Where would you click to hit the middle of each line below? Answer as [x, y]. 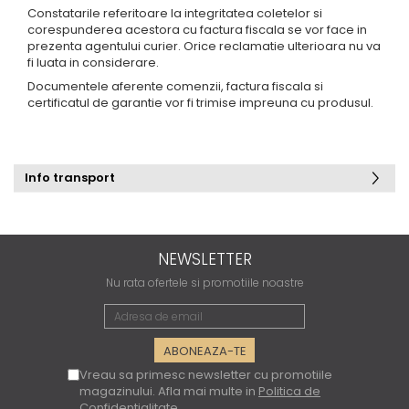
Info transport [70, 178]
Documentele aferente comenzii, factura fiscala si [175, 86]
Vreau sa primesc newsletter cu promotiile [206, 375]
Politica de [289, 391]
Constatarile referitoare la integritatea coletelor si [175, 13]
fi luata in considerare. [93, 63]
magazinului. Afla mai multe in [169, 391]
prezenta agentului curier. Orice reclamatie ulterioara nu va [204, 46]
